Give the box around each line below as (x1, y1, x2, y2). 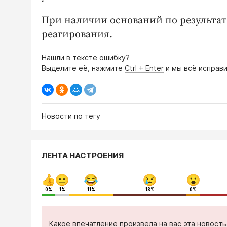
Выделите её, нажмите (42, 63, 125, 72)
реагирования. (42, 28, 112, 41)
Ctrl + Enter (125, 63, 164, 72)
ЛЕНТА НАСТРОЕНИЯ (42, 150, 124, 160)
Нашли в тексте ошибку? (42, 53, 130, 62)
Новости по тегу (42, 111, 100, 120)
